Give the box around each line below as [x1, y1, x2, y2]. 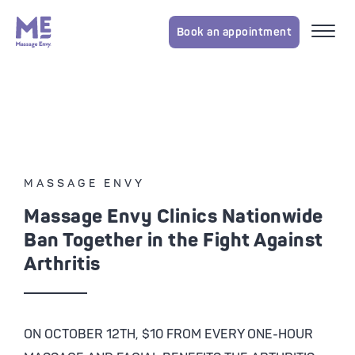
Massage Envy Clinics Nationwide [24, 205, 323, 228]
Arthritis [24, 253, 101, 276]
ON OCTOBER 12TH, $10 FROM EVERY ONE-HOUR [24, 326, 313, 342]
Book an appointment [176, 25, 292, 39]
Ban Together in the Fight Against [24, 229, 323, 252]
